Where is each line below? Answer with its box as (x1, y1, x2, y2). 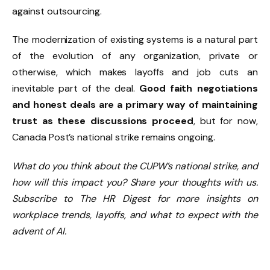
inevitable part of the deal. (12, 82, 139, 95)
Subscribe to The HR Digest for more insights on (12, 192, 258, 206)
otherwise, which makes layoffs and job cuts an (12, 66, 258, 79)
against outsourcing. (12, 4, 102, 17)
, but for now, (193, 115, 258, 128)
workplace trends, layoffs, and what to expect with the (12, 209, 258, 222)
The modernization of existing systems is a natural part (12, 33, 258, 46)
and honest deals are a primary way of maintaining (12, 98, 258, 111)
